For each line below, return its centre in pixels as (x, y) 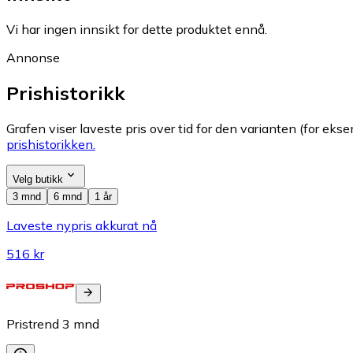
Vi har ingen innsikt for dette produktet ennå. (137, 29)
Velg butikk (38, 179)
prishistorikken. (51, 144)
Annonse (33, 57)
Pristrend (33, 323)
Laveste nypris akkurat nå (82, 225)
